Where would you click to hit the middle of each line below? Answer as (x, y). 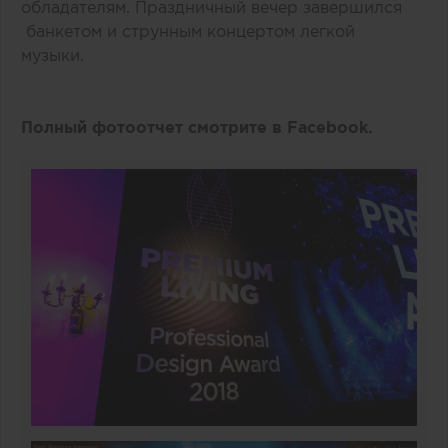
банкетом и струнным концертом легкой (188, 31)
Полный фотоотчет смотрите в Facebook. (197, 127)
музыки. (57, 55)
